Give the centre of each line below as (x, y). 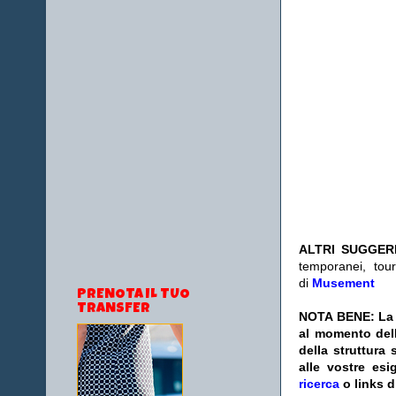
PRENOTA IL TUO (133, 296)
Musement (343, 283)
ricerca (319, 384)
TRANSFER (114, 310)
